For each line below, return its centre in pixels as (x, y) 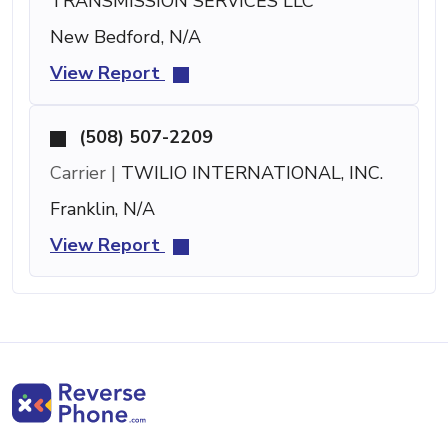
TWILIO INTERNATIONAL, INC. (249, 173)
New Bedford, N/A (125, 37)
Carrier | (83, 173)
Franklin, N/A (102, 209)
